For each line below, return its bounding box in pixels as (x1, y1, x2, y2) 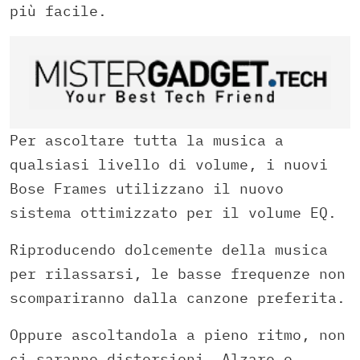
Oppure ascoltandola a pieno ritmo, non (10, 325, 346, 345)
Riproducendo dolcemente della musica (10, 240, 328, 260)
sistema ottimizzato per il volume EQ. (10, 203, 337, 223)
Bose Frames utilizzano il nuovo (10, 179, 284, 198)
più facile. (10, 2, 107, 21)
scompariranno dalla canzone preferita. (10, 288, 346, 308)
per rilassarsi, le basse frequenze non (10, 264, 346, 284)
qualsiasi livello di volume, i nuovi (10, 155, 328, 174)
